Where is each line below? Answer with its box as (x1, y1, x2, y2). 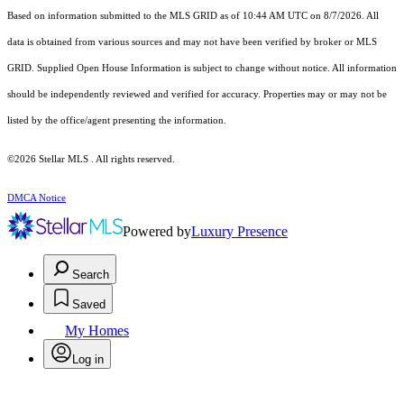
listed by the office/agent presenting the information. (7, 115, 226, 126)
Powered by (123, 224, 191, 240)
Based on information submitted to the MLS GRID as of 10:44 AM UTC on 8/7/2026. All (7, 11, 379, 22)
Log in (72, 353, 104, 367)
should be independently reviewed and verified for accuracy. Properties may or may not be (7, 89, 387, 100)
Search (72, 268, 109, 282)
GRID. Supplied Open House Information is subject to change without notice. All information (7, 63, 397, 74)
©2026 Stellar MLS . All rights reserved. (7, 154, 175, 165)
